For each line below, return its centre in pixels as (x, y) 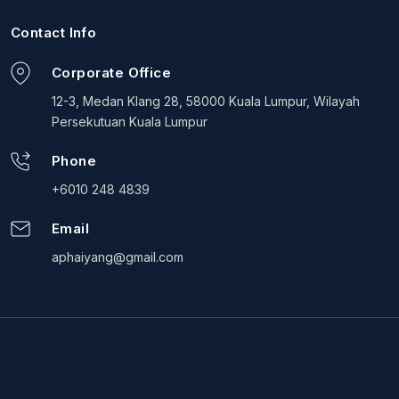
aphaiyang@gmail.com (118, 257)
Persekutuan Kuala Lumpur (130, 122)
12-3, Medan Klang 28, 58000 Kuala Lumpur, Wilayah (206, 102)
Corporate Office (112, 73)
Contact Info (54, 33)
